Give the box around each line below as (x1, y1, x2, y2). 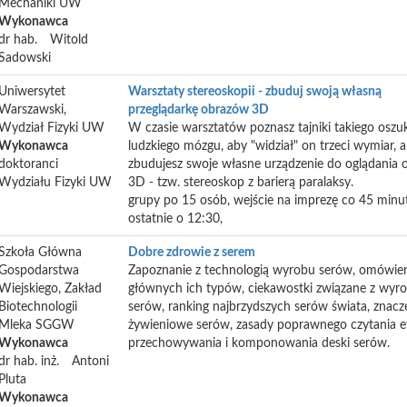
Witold (50, 34, 88, 46)
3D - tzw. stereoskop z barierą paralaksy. (128, 176, 353, 189)
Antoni (72, 355, 109, 368)
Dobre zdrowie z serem (128, 246, 255, 259)
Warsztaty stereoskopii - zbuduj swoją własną (128, 85, 382, 98)
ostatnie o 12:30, (128, 213, 223, 225)
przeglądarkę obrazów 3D (128, 104, 269, 116)
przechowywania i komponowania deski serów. (128, 337, 390, 350)
